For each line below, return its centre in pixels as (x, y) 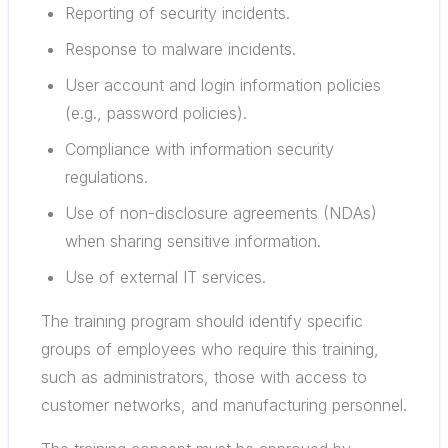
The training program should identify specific (202, 321)
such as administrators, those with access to (204, 377)
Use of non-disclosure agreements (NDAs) (221, 213)
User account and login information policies (223, 85)
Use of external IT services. (165, 277)
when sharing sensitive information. (193, 241)
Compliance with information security (199, 149)
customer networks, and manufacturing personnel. (224, 405)
